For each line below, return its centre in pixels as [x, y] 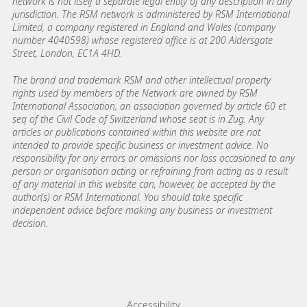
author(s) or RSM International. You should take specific [127, 197]
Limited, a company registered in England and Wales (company [144, 27]
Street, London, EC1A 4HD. [67, 53]
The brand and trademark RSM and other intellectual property [142, 79]
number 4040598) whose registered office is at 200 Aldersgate [143, 40]
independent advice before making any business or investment [142, 210]
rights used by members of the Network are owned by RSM [135, 93]
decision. [30, 223]
